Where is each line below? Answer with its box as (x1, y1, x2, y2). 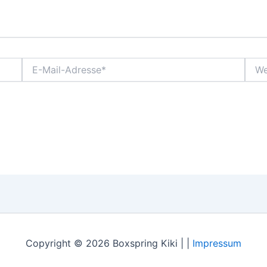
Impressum (193, 237, 241, 250)
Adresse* (21, 82, 60, 92)
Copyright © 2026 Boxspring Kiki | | (26, 237, 193, 250)
